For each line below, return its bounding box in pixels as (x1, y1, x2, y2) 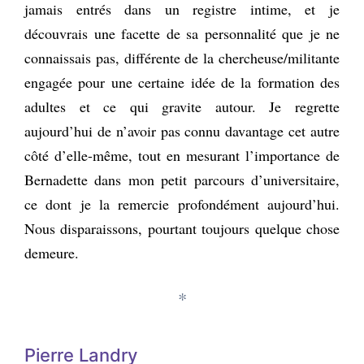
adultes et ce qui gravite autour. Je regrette (24, 96, 340, 116)
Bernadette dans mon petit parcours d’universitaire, (24, 169, 340, 189)
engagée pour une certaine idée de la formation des (24, 71, 340, 92)
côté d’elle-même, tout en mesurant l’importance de (24, 145, 340, 165)
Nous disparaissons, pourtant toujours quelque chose (24, 218, 340, 238)
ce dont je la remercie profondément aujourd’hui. (24, 193, 340, 214)
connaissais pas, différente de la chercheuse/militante (24, 47, 340, 67)
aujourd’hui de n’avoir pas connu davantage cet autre (24, 120, 340, 141)
